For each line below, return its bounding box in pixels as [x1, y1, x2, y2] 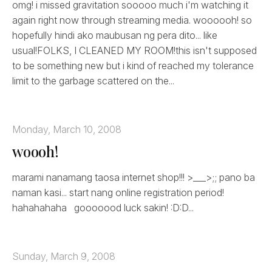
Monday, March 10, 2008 [12, 123, 121, 135]
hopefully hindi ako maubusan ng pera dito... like [12, 29, 217, 41]
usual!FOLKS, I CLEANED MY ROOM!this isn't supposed [12, 44, 257, 56]
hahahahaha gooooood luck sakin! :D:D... [12, 201, 194, 214]
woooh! [12, 141, 59, 161]
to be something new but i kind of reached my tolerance [12, 59, 254, 72]
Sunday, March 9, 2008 [12, 250, 115, 262]
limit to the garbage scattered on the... [12, 74, 174, 87]
